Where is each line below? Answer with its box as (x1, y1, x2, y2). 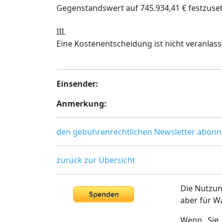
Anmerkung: (56, 98, 107, 109)
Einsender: (56, 78, 98, 89)
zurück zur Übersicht (56, 155, 135, 166)
